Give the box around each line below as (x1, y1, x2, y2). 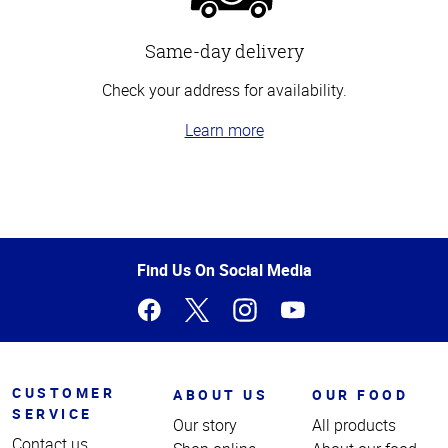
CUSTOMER (12, 382, 115, 402)
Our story (173, 413, 238, 436)
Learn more (184, 118, 264, 141)
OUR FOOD (312, 384, 409, 404)
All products (312, 413, 397, 436)
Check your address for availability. (101, 78, 347, 101)
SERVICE (12, 403, 93, 423)
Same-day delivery (144, 38, 304, 63)
